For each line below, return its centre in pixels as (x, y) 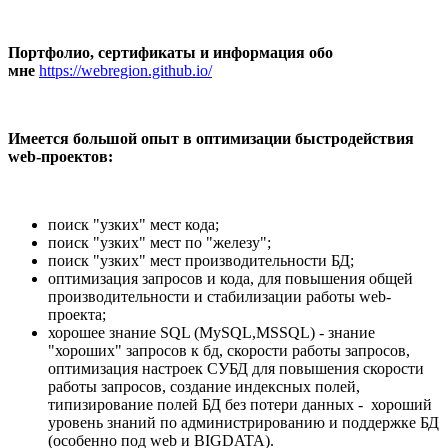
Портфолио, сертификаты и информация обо (170, 53)
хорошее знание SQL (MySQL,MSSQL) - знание (211, 333)
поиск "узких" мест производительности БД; (201, 261)
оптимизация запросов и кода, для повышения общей (230, 279)
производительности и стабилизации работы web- (219, 297)
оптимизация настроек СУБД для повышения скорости (236, 369)
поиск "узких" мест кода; (133, 225)
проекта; (77, 315)
